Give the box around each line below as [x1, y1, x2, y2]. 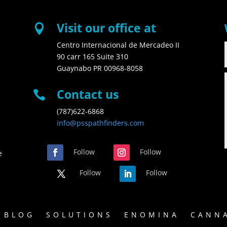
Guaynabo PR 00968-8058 [56, 63, 143, 73]
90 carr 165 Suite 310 [56, 51, 128, 61]
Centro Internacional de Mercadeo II [56, 40, 179, 50]
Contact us [56, 86, 119, 103]
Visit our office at [56, 19, 156, 36]
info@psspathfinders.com [56, 118, 144, 128]
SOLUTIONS [46, 210, 113, 220]
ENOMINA [124, 210, 179, 220]
